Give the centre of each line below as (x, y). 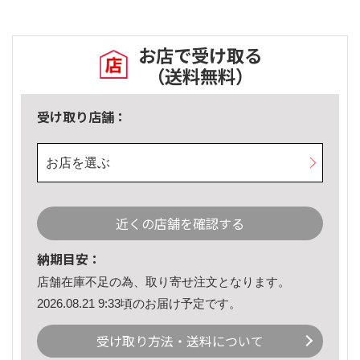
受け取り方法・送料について (180, 341)
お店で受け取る (200, 55)
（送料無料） (200, 76)
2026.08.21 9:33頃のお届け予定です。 (139, 303)
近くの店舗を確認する (180, 224)
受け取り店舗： (82, 117)
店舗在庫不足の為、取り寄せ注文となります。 (164, 282)
